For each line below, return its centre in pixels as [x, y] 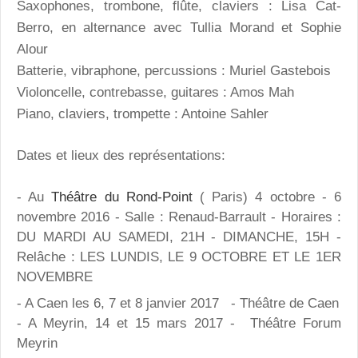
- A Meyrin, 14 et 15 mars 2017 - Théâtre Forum [179, 324]
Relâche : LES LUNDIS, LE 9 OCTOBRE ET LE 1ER [179, 257]
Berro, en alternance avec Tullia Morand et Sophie [179, 27]
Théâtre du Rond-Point [126, 197]
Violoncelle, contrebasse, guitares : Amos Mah [155, 92]
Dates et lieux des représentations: [121, 156]
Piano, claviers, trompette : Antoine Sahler [143, 113]
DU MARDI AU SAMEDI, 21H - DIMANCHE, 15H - [179, 237]
